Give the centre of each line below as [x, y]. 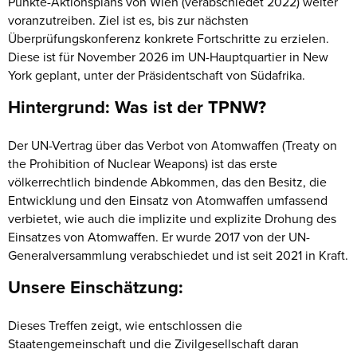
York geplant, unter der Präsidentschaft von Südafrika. [157, 75]
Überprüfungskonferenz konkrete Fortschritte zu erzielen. [169, 38]
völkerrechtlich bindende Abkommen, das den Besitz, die [167, 181]
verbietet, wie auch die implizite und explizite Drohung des [172, 218]
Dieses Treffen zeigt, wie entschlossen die [125, 325]
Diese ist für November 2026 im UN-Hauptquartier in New [168, 56]
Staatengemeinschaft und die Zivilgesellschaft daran [153, 343]
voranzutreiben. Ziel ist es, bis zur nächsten [128, 20]
